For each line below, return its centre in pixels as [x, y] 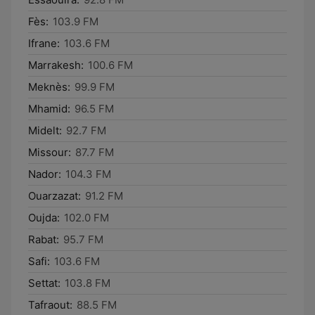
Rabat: [44, 239]
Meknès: [49, 87]
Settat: [44, 283]
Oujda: [44, 218]
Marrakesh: [56, 65]
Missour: [50, 152]
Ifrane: [44, 43]
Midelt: [45, 130]
